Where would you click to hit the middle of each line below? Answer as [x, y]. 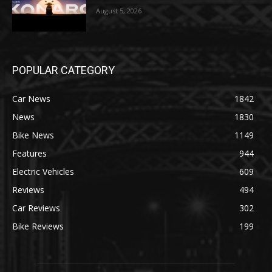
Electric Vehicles [43, 171]
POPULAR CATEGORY [63, 70]
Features [29, 153]
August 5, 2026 [119, 11]
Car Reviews [36, 208]
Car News [31, 98]
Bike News [33, 135]
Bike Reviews [38, 226]
